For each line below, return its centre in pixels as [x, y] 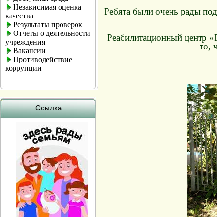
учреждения [25, 42]
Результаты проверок [48, 24]
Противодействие [43, 59]
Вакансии [29, 51]
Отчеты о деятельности [52, 33]
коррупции [23, 68]
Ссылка [48, 108]
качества [19, 16]
